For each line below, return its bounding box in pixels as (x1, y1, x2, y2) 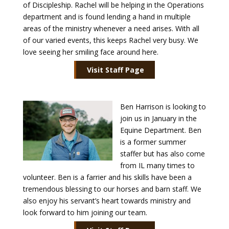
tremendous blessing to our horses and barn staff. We (22, 184, 201, 194)
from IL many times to (120, 161, 195, 170)
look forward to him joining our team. (22, 208, 147, 217)
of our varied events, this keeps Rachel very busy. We (22, 35, 198, 45)
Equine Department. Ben (120, 125, 201, 135)
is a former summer (120, 137, 186, 147)
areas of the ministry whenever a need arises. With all (22, 24, 199, 33)
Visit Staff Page (86, 65, 144, 75)
